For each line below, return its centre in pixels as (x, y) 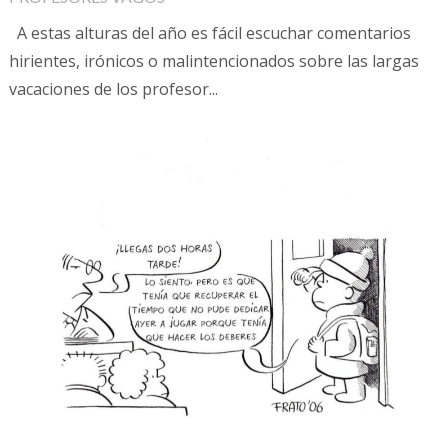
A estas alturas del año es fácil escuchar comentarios (209, 32)
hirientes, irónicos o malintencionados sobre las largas (213, 60)
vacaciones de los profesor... (113, 88)
